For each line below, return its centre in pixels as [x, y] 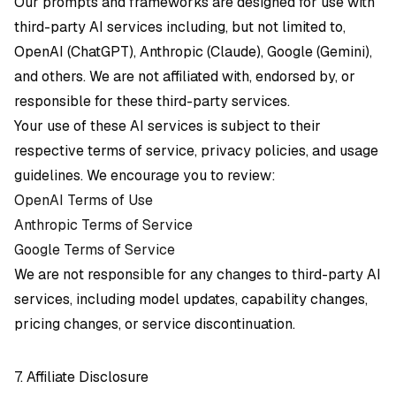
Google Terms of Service [95, 250]
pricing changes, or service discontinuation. [155, 324]
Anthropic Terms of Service [103, 225]
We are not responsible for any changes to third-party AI [198, 274]
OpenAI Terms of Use [84, 200]
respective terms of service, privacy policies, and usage [196, 151]
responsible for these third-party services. [152, 101]
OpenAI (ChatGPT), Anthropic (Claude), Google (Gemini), [193, 52]
